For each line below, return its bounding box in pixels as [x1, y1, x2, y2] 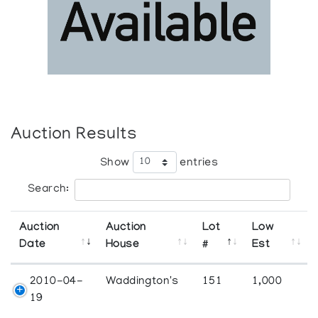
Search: [28, 182, 70, 196]
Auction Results [11, 125, 138, 145]
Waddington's [106, 275, 179, 288]
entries [176, 156, 219, 170]
